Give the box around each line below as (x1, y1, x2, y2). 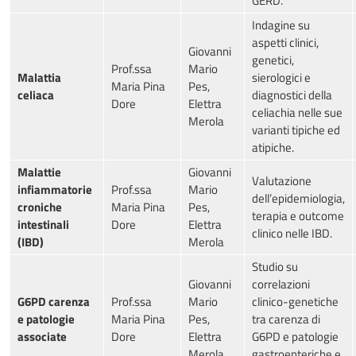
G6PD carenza (17, 292, 90, 311)
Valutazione (252, 172, 311, 191)
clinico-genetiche (252, 292, 339, 311)
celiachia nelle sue (252, 103, 342, 122)
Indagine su (252, 16, 310, 35)
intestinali (17, 215, 69, 234)
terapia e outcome (252, 207, 344, 226)
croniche (17, 198, 62, 217)
